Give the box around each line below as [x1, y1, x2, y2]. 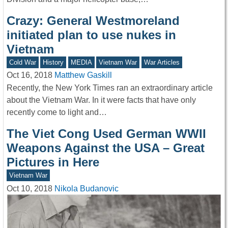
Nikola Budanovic [54, 184, 119, 193]
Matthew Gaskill [54, 71, 112, 80]
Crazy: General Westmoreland [7, 13, 180, 27]
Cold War [9, 58, 36, 66]
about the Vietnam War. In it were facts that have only [7, 95, 196, 104]
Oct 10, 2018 [7, 184, 52, 193]
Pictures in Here [7, 155, 99, 169]
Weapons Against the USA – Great [7, 140, 205, 155]
